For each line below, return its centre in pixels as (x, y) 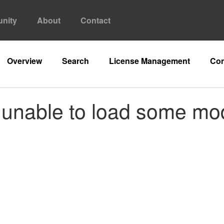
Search (75, 61)
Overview (24, 61)
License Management (149, 61)
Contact (95, 20)
